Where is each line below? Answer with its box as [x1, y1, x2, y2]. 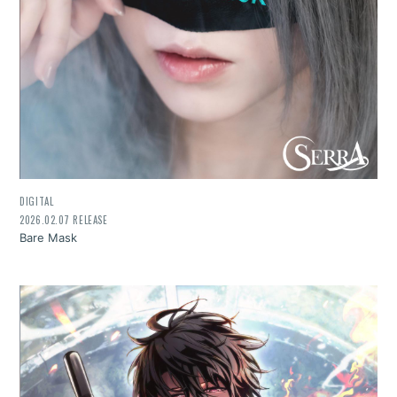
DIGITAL [19, 194, 54, 209]
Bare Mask [19, 230, 78, 245]
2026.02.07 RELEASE [19, 212, 108, 227]
